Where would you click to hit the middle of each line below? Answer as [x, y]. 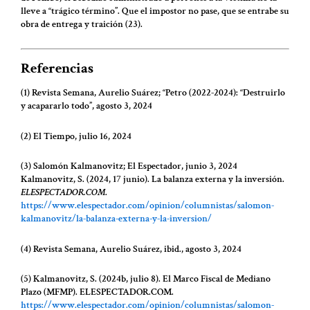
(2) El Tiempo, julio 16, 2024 [76, 136]
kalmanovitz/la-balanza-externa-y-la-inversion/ [116, 219]
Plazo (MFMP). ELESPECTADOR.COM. [97, 292]
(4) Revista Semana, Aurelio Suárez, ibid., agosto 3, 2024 [131, 249]
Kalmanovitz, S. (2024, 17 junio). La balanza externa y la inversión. [153, 180]
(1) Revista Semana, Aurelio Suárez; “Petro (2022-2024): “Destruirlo [153, 93]
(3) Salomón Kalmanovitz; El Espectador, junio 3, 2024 [129, 166]
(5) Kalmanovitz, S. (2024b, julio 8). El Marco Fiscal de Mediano [146, 279]
